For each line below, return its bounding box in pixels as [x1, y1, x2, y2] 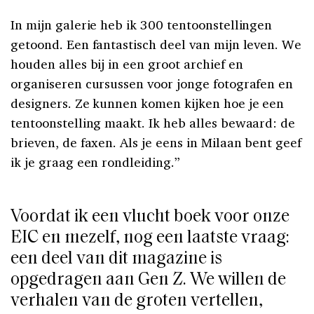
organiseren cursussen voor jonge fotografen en [11, 75, 294, 93]
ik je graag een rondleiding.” [11, 153, 180, 171]
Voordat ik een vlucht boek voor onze [11, 208, 289, 226]
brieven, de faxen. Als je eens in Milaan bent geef [11, 134, 302, 151]
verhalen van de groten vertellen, [11, 292, 263, 310]
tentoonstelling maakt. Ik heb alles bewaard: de [11, 114, 296, 132]
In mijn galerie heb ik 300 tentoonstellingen [11, 16, 273, 34]
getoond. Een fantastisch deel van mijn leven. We [11, 36, 302, 53]
